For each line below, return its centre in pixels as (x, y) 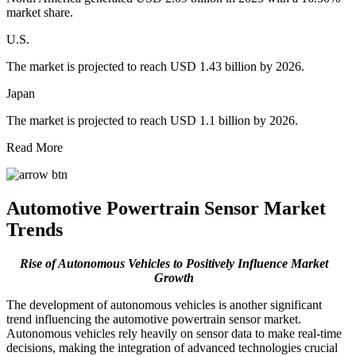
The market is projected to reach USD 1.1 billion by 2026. (152, 120)
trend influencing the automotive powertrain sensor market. (154, 319)
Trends (35, 229)
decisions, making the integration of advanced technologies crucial (172, 347)
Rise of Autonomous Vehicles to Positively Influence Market (174, 263)
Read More (35, 147)
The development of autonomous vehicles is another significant (164, 304)
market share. (40, 12)
